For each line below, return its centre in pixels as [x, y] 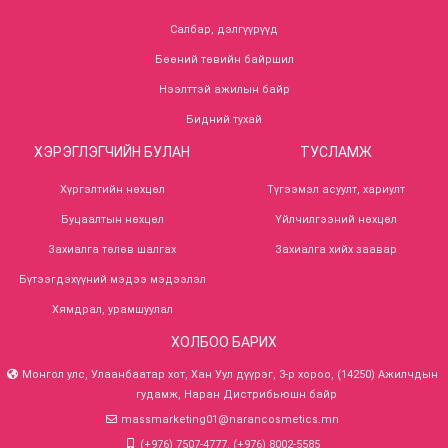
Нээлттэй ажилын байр [224, 89]
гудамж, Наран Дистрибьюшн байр [236, 394]
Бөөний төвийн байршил [224, 59]
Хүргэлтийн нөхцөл [112, 189]
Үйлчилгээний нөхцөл [336, 219]
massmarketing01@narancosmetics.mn [230, 419]
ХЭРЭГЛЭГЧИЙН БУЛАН [112, 152]
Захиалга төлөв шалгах [112, 249]
